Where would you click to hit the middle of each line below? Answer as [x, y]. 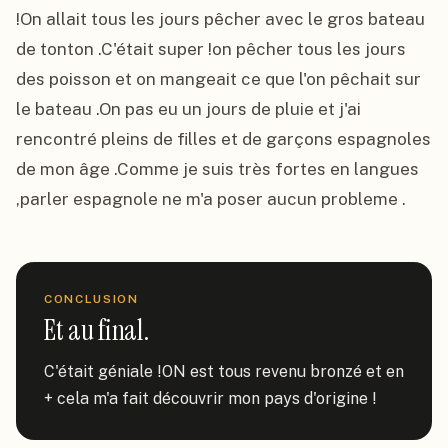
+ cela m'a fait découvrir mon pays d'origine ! [210, 398]
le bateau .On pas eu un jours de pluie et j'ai [188, 109]
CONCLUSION [91, 299]
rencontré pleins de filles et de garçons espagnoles [223, 139]
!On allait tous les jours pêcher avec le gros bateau [220, 19]
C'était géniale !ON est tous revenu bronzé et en [224, 371]
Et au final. [96, 330]
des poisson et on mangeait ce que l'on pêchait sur [218, 79]
